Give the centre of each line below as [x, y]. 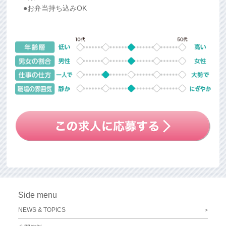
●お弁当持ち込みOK [55, 8]
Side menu [37, 195]
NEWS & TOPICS [42, 210]
